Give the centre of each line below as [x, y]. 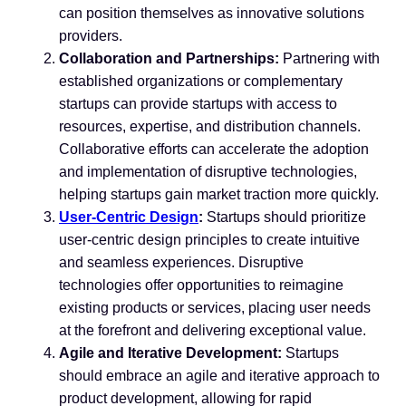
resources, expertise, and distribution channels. [210, 126]
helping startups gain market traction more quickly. [219, 194]
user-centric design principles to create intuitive [209, 239]
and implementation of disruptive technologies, [208, 171]
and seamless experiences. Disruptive [181, 262]
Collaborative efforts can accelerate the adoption [214, 149]
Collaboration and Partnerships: [171, 58]
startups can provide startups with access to [198, 103]
